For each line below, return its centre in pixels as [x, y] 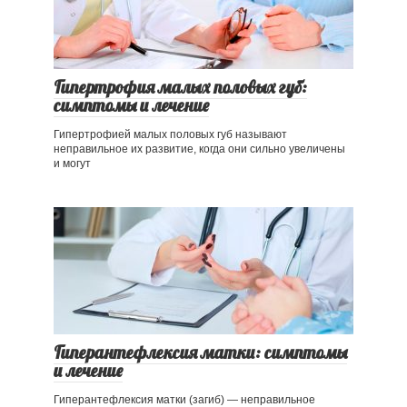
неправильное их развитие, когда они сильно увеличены [199, 149]
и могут [72, 164]
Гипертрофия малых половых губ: [180, 88]
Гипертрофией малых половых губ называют [170, 135]
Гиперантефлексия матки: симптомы [200, 353]
